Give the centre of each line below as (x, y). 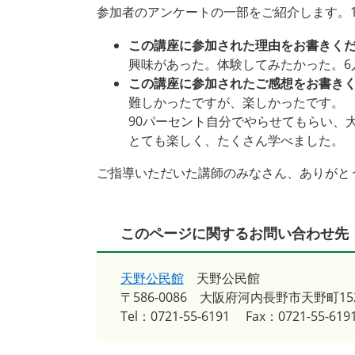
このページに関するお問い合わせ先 (235, 233)
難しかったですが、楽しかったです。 (236, 102)
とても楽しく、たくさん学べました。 (236, 140)
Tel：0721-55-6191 (175, 316)
